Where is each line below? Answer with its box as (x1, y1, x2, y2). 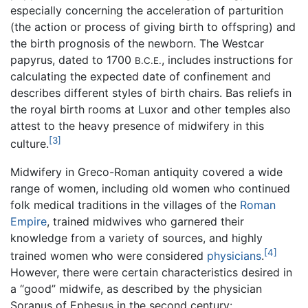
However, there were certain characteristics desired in (10, 265, 292, 279)
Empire (10, 214, 47, 228)
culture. (10, 137, 49, 151)
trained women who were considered (10, 248, 207, 263)
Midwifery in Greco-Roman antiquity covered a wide (10, 164, 283, 179)
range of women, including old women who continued (10, 181, 290, 195)
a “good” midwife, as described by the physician (10, 281, 262, 296)
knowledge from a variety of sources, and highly (10, 230, 263, 245)
